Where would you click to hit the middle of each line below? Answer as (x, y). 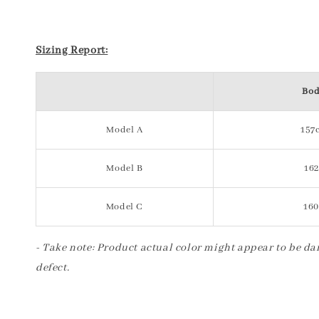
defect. (54, 268)
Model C (125, 207)
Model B (125, 168)
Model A (125, 130)
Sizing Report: (72, 51)
